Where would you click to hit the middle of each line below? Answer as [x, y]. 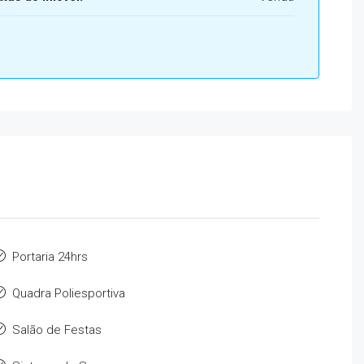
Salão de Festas [56, 330]
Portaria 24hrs [50, 257]
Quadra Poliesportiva [68, 293]
